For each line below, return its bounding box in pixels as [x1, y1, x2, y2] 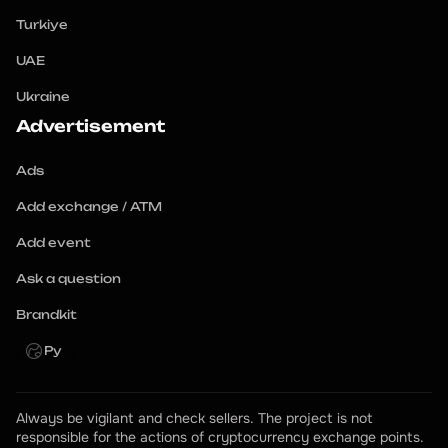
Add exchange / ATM [16, 199, 162, 214]
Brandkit [16, 307, 77, 322]
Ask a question [16, 271, 121, 286]
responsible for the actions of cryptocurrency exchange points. [16, 428, 424, 446]
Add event [16, 235, 91, 250]
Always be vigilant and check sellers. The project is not [16, 409, 373, 427]
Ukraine [16, 89, 70, 104]
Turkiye [16, 17, 68, 32]
